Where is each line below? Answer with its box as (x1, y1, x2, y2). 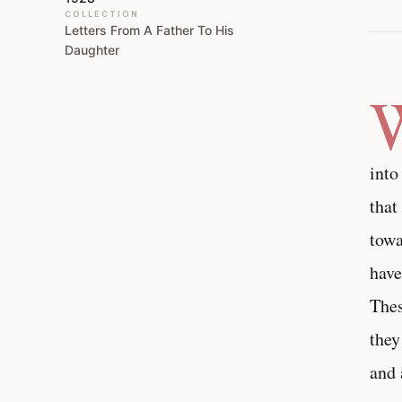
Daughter (64, 42, 119, 57)
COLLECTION (64, 9, 139, 19)
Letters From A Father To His (64, 22, 234, 38)
